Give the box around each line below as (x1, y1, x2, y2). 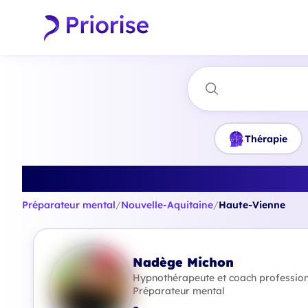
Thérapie (245, 132, 287, 145)
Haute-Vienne (219, 199, 285, 211)
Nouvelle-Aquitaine (121, 199, 213, 211)
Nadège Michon (133, 254, 234, 269)
